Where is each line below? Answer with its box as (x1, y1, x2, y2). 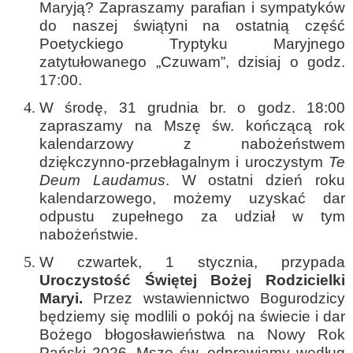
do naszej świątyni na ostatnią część (39, 17, 345, 34)
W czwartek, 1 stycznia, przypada (39, 254, 345, 270)
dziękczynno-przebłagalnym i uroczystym (39, 154, 329, 170)
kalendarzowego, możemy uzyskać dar (39, 190, 345, 206)
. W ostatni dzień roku (165, 172, 346, 188)
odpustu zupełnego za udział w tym (39, 208, 345, 225)
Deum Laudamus (39, 172, 165, 188)
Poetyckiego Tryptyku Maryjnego (39, 35, 345, 52)
